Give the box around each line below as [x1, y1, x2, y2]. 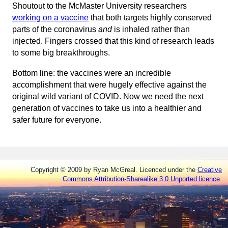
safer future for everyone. [12, 115, 101, 124]
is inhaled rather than [112, 24, 190, 34]
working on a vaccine [12, 13, 89, 22]
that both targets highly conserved [89, 13, 212, 22]
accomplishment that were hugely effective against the [12, 80, 207, 89]
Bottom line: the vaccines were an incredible [12, 68, 171, 77]
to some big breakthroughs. [12, 48, 110, 57]
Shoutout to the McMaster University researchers [12, 1, 187, 10]
